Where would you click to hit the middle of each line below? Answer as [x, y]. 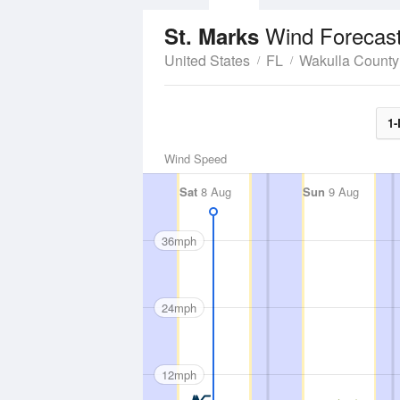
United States [207, 60]
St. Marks [215, 36]
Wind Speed [196, 158]
